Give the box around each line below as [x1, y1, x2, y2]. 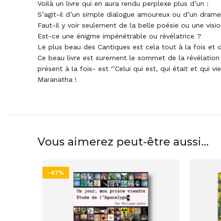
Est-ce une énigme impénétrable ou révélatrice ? [37, 32, 201, 40]
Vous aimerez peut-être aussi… [37, 135, 209, 148]
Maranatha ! [37, 75, 77, 83]
